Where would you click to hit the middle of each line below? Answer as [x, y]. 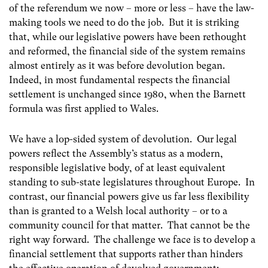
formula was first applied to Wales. [84, 108]
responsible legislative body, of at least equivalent [117, 167]
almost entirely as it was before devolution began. [117, 65]
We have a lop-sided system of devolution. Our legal [123, 139]
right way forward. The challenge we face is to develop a [132, 239]
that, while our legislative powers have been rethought [128, 36]
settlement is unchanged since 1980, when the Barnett [127, 94]
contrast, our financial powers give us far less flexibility [129, 196]
